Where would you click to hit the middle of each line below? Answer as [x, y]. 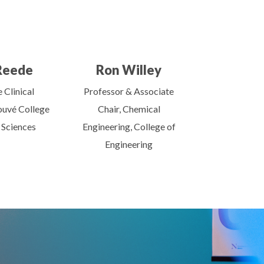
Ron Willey [129, 70]
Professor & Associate [129, 91]
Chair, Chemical [129, 108]
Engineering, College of [129, 126]
